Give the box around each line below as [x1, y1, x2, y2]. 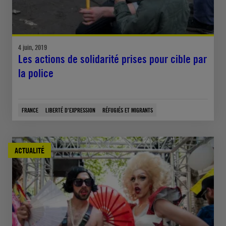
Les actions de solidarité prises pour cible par [18, 52, 207, 66]
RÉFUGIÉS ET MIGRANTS [102, 105, 153, 114]
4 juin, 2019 [18, 42, 47, 51]
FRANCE [22, 105, 38, 114]
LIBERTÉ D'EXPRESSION [45, 105, 95, 114]
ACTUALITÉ [15, 145, 44, 155]
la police [18, 66, 53, 80]
